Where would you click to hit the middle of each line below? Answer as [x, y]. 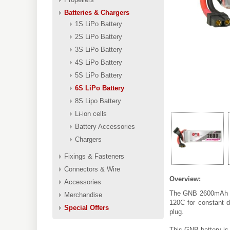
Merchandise [83, 195]
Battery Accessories [105, 127]
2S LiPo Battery [99, 37]
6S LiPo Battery [100, 88]
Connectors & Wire [92, 169]
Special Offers [87, 208]
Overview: [185, 179]
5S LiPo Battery [99, 75]
